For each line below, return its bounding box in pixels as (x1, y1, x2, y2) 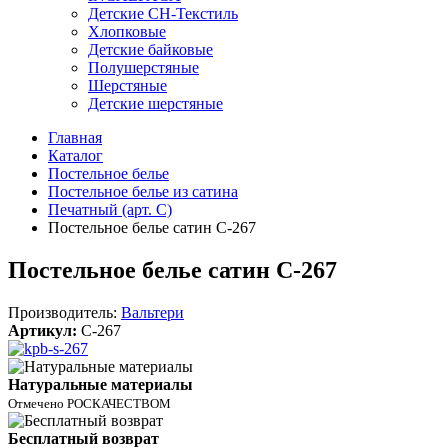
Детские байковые (88, 41, 213, 58)
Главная (48, 129, 102, 146)
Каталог (48, 147, 103, 164)
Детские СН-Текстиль (88, 5, 238, 22)
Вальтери (121, 303, 184, 321)
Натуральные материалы (8, 375, 193, 393)
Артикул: (8, 321, 77, 339)
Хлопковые (88, 23, 166, 40)
